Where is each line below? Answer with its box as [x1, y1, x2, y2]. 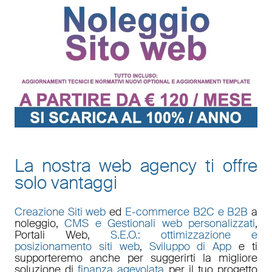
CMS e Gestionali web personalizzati [64, 216, 256, 231]
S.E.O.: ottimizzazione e [110, 227, 258, 242]
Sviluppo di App [149, 239, 232, 254]
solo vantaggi [14, 171, 117, 194]
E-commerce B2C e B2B [125, 204, 248, 219]
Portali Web [14, 227, 87, 242]
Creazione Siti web [14, 204, 106, 219]
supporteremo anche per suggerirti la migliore [14, 250, 258, 265]
